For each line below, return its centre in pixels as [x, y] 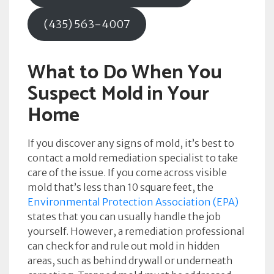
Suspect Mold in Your [118, 94]
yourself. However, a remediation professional [136, 231]
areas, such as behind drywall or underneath [130, 261]
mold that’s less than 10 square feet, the [120, 187]
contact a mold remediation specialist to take [133, 158]
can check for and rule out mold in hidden [124, 246]
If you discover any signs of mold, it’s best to [131, 143]
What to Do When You [125, 73]
